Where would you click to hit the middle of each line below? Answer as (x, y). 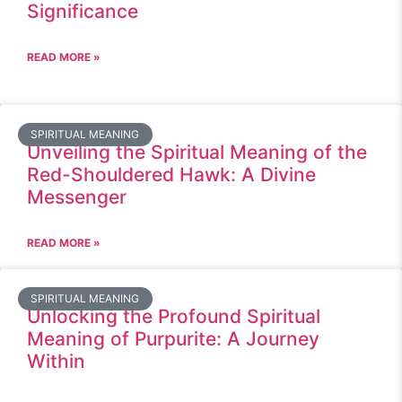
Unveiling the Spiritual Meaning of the (197, 152)
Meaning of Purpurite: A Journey (173, 339)
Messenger (77, 197)
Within (56, 361)
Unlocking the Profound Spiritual (174, 316)
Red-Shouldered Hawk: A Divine (171, 175)
